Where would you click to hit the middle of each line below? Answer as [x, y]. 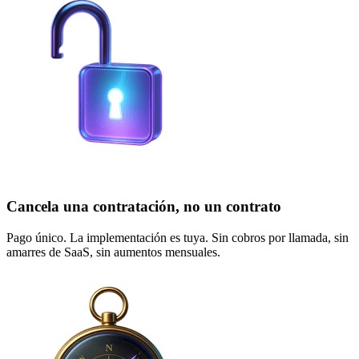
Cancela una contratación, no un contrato [144, 207]
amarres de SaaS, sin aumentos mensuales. [113, 252]
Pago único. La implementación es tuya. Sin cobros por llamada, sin [177, 237]
